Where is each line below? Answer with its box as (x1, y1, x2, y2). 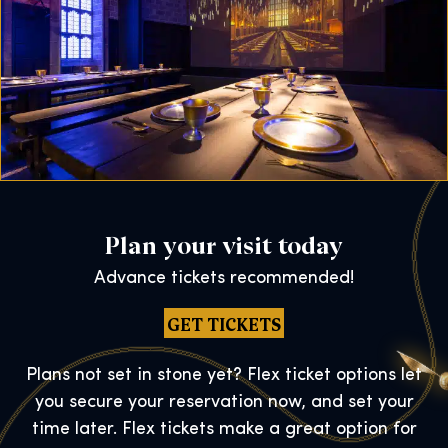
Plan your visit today (105, 227, 343, 261)
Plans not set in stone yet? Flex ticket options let (26, 366, 422, 386)
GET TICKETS (167, 311, 281, 336)
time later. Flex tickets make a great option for (31, 420, 417, 440)
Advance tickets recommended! (94, 269, 354, 289)
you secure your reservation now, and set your (34, 393, 414, 413)
